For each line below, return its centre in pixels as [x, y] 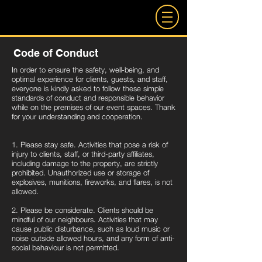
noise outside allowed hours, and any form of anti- [93, 238]
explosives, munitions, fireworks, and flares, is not [92, 182]
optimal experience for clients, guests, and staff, [90, 79]
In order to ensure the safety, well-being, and [85, 70]
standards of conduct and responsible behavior [88, 98]
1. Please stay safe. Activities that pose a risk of [90, 144]
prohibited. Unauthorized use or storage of [80, 173]
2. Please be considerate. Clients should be [82, 210]
